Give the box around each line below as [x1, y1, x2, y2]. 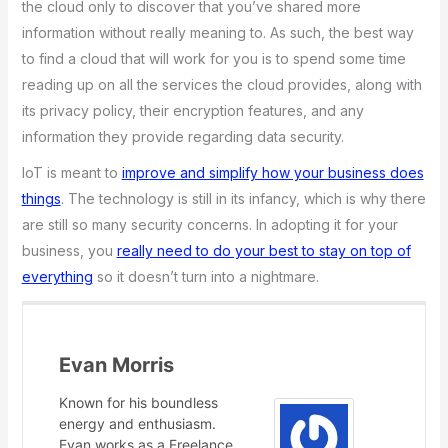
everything [21, 268, 93, 286]
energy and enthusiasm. [58, 414, 216, 432]
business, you [21, 242, 117, 260]
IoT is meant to [21, 164, 122, 182]
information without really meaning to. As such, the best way [21, 23, 414, 41]
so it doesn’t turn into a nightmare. [92, 268, 319, 286]
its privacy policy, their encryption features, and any [21, 101, 364, 119]
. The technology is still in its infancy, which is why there [60, 190, 426, 208]
